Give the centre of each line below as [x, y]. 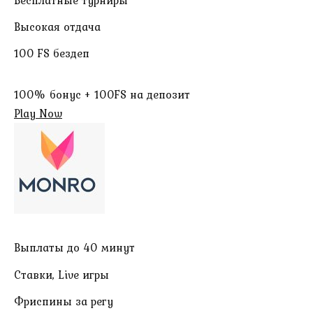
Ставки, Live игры [61, 274]
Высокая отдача [57, 27]
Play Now [38, 114]
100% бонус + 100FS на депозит [102, 95]
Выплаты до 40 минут [74, 248]
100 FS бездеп [52, 53]
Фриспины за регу [64, 301]
